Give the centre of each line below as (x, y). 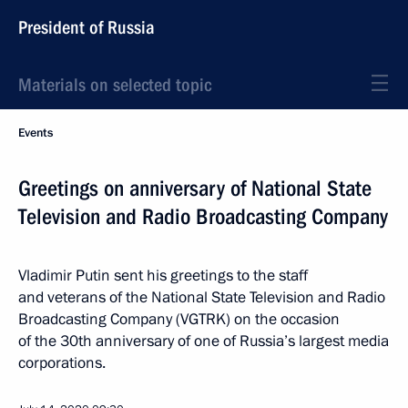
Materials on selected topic (115, 85)
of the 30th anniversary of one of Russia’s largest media (204, 341)
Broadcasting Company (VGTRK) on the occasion (179, 319)
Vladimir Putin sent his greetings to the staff (163, 275)
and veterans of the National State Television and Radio (202, 297)
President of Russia (87, 27)
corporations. (62, 363)
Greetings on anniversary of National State (195, 189)
